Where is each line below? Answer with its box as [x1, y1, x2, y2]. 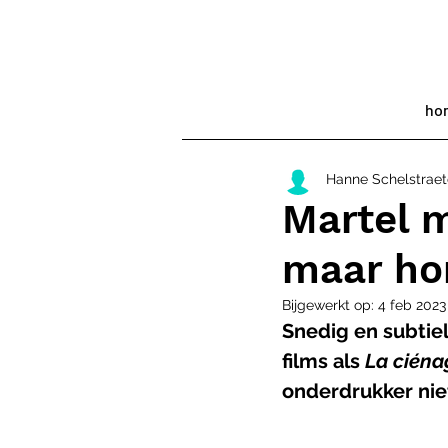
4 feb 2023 [378, 297, 446, 313]
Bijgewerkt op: [282, 297, 378, 313]
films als [282, 349, 365, 373]
